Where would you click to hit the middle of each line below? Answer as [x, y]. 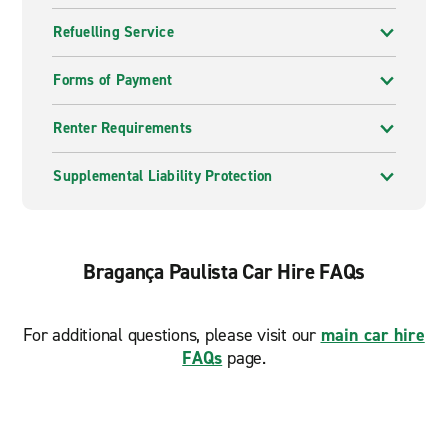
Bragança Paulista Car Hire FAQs [224, 272]
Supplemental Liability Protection [163, 176]
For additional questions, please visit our [172, 335]
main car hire [372, 335]
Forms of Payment [113, 80]
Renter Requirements [123, 128]
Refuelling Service [113, 32]
